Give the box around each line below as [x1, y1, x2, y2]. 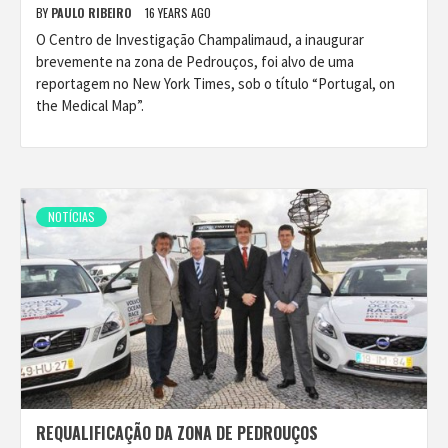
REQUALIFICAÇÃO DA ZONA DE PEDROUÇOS [36, 421, 318, 445]
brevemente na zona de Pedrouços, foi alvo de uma [36, 52, 354, 71]
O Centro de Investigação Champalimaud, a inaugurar [36, 30, 364, 49]
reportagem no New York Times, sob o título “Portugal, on [36, 74, 395, 93]
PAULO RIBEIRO [51, 4, 135, 21]
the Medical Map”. [36, 96, 144, 115]
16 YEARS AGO [145, 4, 211, 21]
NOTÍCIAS [48, 208, 95, 225]
